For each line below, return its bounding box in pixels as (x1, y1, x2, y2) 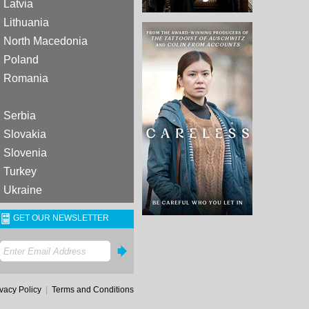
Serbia (3, 110, 36, 121)
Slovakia (3, 128, 46, 140)
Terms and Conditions (52, 285, 134, 295)
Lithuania (3, 17, 49, 28)
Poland (3, 54, 39, 66)
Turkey (3, 166, 37, 177)
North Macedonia (3, 35, 88, 47)
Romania (3, 72, 48, 84)
